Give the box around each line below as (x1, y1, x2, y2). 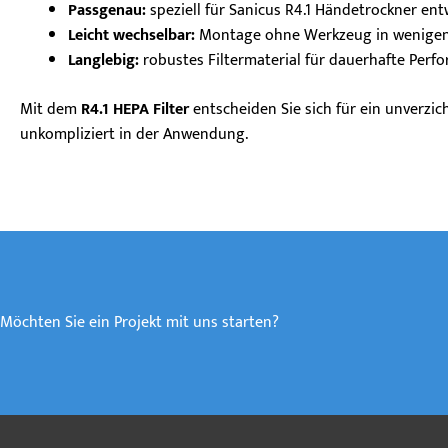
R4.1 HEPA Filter (81, 96, 189, 124)
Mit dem (20, 96, 81, 124)
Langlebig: (68, 47, 139, 75)
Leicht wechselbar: (68, 22, 195, 50)
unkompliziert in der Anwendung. (20, 121, 248, 149)
